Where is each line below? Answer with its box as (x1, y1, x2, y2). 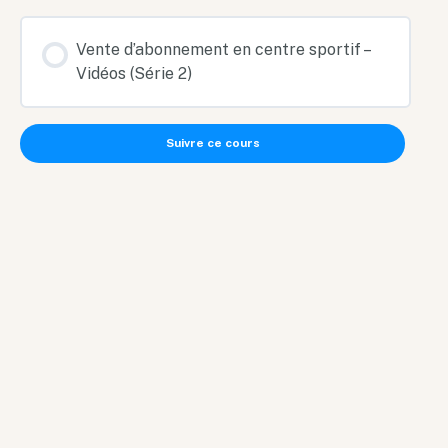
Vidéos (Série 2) (76, 63, 192, 83)
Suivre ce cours (165, 135, 260, 150)
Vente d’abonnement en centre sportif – (76, 39, 369, 59)
